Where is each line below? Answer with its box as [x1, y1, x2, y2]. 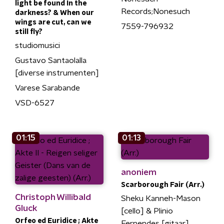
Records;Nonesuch [120, 7, 190, 15]
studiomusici [15, 41, 60, 49]
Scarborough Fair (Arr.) [120, 181, 204, 188]
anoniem [120, 168, 156, 176]
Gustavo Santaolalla [15, 56, 86, 64]
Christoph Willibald [15, 193, 91, 201]
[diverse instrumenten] [15, 69, 99, 77]
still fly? [15, 28, 42, 35]
